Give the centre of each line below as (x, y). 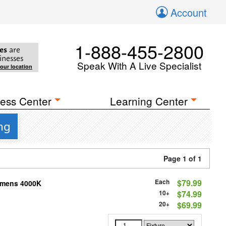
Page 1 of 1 (183, 158)
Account (189, 12)
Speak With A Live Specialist (139, 65)
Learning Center (149, 101)
